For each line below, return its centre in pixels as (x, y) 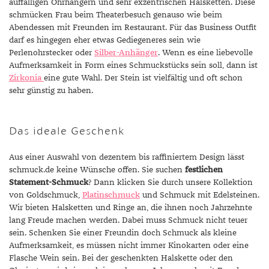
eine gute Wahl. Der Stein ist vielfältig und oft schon (143, 78)
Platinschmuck (111, 195)
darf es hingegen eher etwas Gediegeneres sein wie (105, 40)
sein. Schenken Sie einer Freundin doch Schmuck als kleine (123, 233)
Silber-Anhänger (126, 53)
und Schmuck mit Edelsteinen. (200, 195)
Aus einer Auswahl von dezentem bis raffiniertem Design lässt (127, 157)
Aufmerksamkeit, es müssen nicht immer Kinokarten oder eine (129, 246)
